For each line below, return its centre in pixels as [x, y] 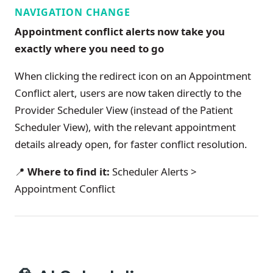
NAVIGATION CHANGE [73, 12]
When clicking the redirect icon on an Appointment [133, 76]
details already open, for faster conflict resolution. [131, 144]
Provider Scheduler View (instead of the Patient [124, 110]
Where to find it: [67, 171]
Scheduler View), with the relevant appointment [125, 127]
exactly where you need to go [89, 48]
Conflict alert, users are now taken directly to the [128, 93]
